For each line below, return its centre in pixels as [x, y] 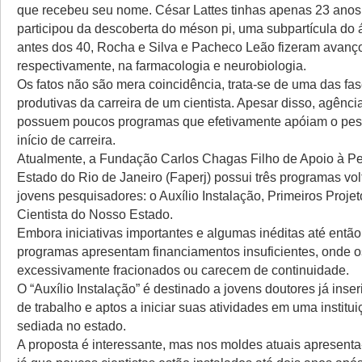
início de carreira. [66, 140]
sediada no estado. [72, 326]
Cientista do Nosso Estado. [95, 214]
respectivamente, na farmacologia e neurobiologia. [162, 65]
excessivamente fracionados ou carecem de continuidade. [183, 270]
